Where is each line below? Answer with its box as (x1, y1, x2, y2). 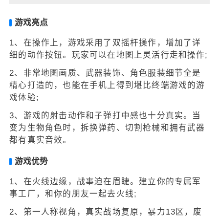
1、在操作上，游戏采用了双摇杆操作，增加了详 (9, 38, 201, 48)
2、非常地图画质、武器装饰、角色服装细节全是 (9, 68, 201, 78)
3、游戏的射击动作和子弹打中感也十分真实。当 (9, 111, 201, 121)
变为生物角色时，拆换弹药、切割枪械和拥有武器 (9, 123, 205, 133)
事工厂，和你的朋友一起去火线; (9, 189, 137, 198)
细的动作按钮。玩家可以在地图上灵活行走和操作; (9, 50, 208, 60)
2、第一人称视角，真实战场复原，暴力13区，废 (9, 207, 202, 217)
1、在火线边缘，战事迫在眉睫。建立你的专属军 (9, 176, 201, 186)
